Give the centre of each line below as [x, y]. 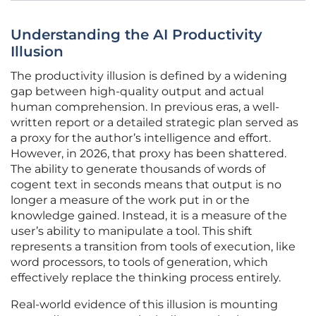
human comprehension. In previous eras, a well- [145, 107]
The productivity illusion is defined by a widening [149, 76]
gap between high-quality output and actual [137, 92]
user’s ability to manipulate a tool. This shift [132, 231]
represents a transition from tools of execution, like [153, 247]
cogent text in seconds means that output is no [146, 185]
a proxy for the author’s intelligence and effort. [141, 138]
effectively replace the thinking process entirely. [146, 278]
